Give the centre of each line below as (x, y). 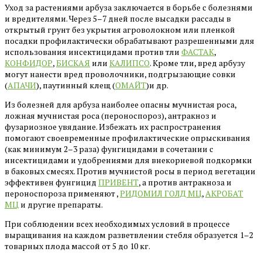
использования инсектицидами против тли (93, 51)
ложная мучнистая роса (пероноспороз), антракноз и (111, 115)
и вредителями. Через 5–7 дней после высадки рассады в (118, 18)
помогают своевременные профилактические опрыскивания (127, 137)
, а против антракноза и (185, 182)
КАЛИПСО (130, 63)
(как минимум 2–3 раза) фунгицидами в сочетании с (109, 149)
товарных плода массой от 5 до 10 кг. (77, 246)
